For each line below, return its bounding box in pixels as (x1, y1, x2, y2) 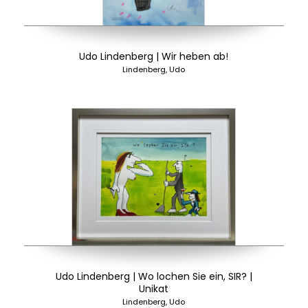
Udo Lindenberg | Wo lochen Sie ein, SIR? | (55, 269, 252, 283)
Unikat (139, 282, 169, 296)
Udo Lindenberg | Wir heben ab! (79, 49, 229, 63)
